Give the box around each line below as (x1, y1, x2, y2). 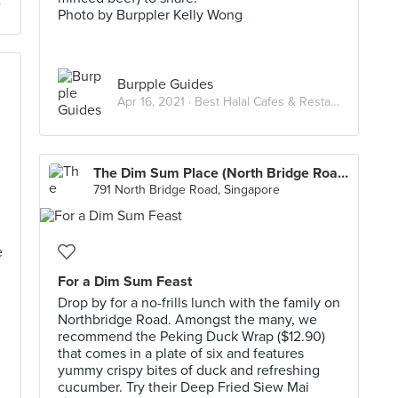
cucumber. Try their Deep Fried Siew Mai (58, 378, 309, 396)
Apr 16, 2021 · (117, 93, 195, 109)
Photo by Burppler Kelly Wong (58, 6, 243, 24)
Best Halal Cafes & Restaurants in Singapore (195, 93, 330, 109)
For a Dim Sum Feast (58, 273, 192, 291)
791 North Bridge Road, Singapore (93, 182, 280, 197)
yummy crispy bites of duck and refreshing (58, 362, 320, 379)
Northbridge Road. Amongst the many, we (58, 311, 317, 329)
